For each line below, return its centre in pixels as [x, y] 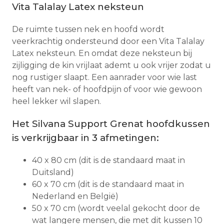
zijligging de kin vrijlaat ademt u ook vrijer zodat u [111, 65]
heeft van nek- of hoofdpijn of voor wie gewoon [107, 89]
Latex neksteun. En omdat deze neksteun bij [102, 53]
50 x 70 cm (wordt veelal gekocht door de [116, 208]
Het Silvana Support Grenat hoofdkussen [111, 123]
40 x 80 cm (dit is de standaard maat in [108, 160]
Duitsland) [53, 172]
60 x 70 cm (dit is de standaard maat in [108, 184]
